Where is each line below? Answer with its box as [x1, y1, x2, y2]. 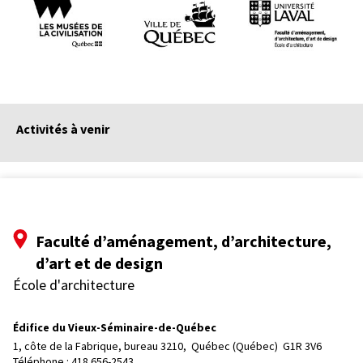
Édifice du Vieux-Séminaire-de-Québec [13, 320, 216, 335]
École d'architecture [13, 275, 135, 295]
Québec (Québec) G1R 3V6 [191, 338, 322, 353]
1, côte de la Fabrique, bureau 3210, [13, 338, 189, 353]
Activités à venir [16, 121, 109, 138]
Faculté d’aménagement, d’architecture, [36, 231, 331, 252]
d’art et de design [36, 253, 163, 274]
